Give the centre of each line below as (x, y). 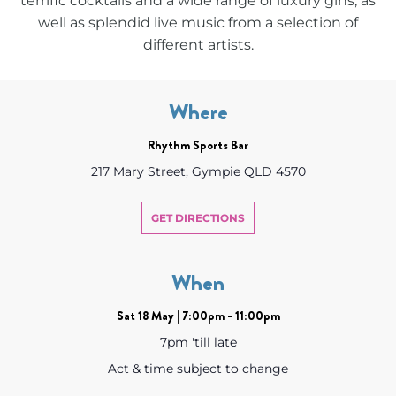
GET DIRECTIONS (198, 217)
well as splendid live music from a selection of (198, 22)
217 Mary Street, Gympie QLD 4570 (198, 171)
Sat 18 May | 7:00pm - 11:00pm (198, 315)
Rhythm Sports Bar (198, 145)
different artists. (198, 44)
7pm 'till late (198, 342)
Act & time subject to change (198, 368)
